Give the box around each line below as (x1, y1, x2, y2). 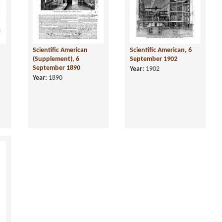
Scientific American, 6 (130, 46, 192, 54)
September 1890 (33, 64, 80, 72)
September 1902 (130, 55, 177, 63)
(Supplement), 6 (33, 55, 79, 63)
